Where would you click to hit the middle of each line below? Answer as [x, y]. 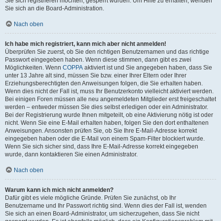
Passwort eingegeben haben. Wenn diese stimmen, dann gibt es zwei [98, 60]
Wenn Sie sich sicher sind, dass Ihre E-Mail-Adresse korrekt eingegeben [102, 147]
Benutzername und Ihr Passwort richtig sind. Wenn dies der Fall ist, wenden [106, 206]
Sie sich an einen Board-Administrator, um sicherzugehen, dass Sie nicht [102, 214]
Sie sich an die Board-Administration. [55, 8]
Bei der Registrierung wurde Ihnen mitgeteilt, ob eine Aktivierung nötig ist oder [109, 115]
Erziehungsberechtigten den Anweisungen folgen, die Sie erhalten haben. [104, 83]
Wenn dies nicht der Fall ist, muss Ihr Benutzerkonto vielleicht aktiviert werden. [109, 91]
